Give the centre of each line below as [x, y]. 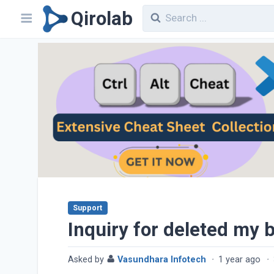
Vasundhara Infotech [162, 259]
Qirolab [102, 19]
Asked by [87, 259]
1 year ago [241, 259]
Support [88, 208]
